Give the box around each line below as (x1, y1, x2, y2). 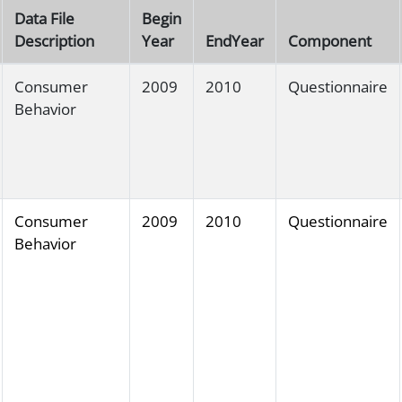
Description (13, 31, 94, 52)
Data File (13, 8, 74, 30)
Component (287, 31, 371, 52)
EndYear (205, 31, 264, 52)
